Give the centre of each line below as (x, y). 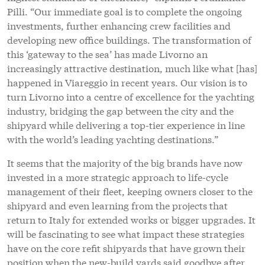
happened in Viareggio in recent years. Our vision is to (127, 82)
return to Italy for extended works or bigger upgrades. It (131, 219)
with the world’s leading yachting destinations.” (113, 138)
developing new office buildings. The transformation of (129, 39)
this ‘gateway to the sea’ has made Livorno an (107, 53)
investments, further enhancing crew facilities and (119, 25)
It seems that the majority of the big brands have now (125, 162)
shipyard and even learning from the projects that (117, 205)
